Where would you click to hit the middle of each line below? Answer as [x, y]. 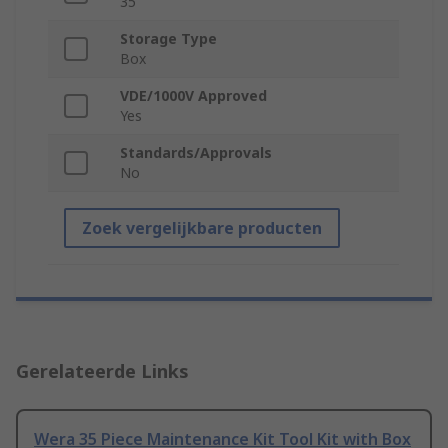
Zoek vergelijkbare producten [202, 228]
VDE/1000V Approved [193, 96]
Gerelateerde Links [102, 371]
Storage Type [168, 39]
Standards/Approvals [196, 153]
